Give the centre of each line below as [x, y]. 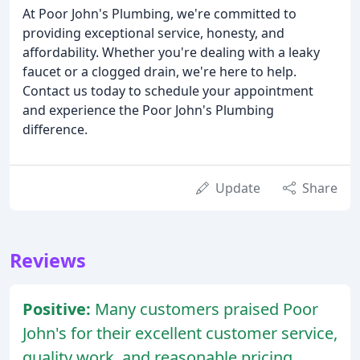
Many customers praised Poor [207, 309]
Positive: [59, 309]
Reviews [48, 260]
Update [238, 188]
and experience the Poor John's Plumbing [148, 110]
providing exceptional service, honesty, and [153, 33]
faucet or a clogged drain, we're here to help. [160, 71]
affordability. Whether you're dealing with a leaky [171, 52]
